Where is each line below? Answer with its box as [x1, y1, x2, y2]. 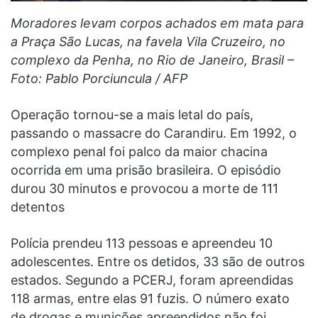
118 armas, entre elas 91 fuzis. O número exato [11, 291, 290, 307]
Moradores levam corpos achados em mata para [11, 16, 304, 31]
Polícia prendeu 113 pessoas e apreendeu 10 [11, 236, 273, 251]
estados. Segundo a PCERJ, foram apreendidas [11, 273, 293, 288]
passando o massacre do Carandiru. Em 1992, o [11, 126, 297, 141]
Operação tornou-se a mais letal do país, [11, 107, 253, 123]
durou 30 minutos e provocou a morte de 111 [11, 181, 278, 197]
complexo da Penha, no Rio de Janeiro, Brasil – [11, 53, 294, 68]
